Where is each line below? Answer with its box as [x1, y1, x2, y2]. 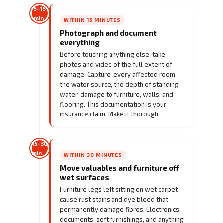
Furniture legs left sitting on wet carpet [60, 185, 178, 193]
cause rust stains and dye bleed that [60, 195, 168, 203]
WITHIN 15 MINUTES [64, 16, 121, 23]
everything [60, 37, 100, 47]
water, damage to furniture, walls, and [60, 90, 173, 98]
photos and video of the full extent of [60, 60, 172, 68]
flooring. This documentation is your [60, 100, 166, 108]
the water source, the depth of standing [60, 80, 179, 88]
